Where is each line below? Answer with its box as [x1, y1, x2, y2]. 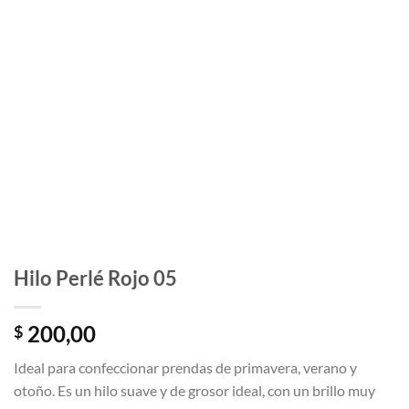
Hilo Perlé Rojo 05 [14, 266, 177, 291]
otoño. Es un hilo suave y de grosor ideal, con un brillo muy [14, 382, 375, 400]
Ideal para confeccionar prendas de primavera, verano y [14, 359, 357, 377]
